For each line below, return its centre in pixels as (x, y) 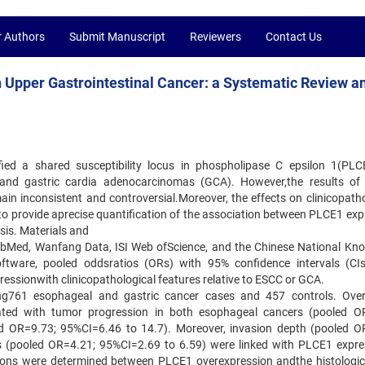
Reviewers (215, 37)
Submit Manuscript (117, 37)
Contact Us (294, 37)
